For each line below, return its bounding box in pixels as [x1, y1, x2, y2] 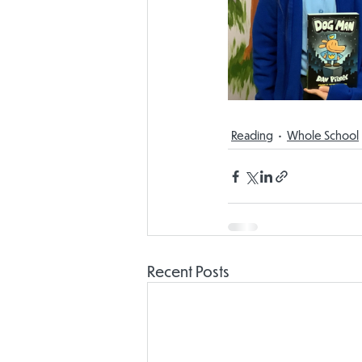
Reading [231, 128, 273, 142]
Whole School [287, 128, 359, 142]
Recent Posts [147, 262, 229, 280]
